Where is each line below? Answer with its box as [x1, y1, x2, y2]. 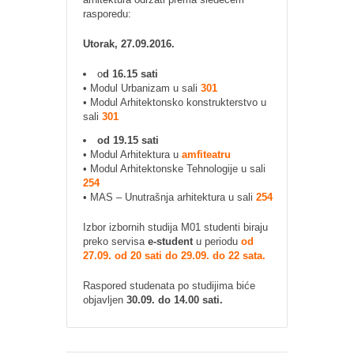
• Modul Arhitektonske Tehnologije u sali [83, 163, 265, 175]
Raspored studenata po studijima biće [83, 280, 255, 292]
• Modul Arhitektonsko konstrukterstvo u [83, 96, 266, 108]
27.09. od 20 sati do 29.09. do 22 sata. [83, 250, 265, 262]
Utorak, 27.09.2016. [83, 38, 175, 50]
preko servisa [83, 235, 148, 247]
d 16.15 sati [103, 68, 158, 80]
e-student [148, 235, 193, 247]
